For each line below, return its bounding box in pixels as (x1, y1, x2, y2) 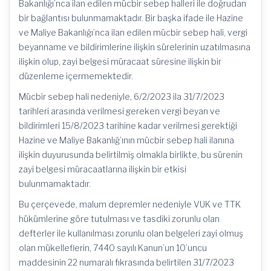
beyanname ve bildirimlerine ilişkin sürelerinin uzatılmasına (19, 42, 250, 52)
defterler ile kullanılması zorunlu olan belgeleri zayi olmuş (19, 228, 243, 238)
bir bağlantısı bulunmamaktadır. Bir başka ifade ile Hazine (19, 13, 243, 23)
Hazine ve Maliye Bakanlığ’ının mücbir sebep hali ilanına (19, 135, 234, 145)
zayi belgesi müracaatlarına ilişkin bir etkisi (19, 164, 186, 174)
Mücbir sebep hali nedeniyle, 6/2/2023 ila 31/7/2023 (19, 91, 224, 102)
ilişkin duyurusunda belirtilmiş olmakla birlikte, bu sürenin (19, 149, 243, 160)
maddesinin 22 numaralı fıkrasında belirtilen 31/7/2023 (19, 257, 234, 267)
